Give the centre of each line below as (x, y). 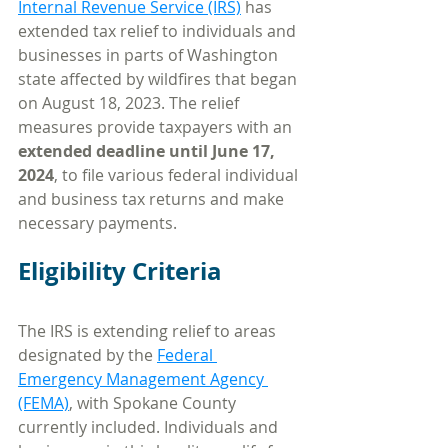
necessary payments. (97, 222)
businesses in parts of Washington (150, 54)
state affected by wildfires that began (159, 78)
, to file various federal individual (178, 174)
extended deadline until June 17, (148, 150)
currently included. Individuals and (150, 426)
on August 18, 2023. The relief (130, 102)
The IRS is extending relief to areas (149, 330)
